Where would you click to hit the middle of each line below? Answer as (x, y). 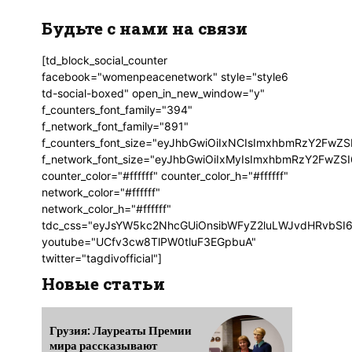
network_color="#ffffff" (101, 192)
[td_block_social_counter (104, 60)
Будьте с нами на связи (144, 28)
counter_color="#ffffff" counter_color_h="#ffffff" (165, 175)
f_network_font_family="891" (115, 126)
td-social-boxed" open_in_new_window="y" (153, 93)
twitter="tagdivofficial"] (101, 258)
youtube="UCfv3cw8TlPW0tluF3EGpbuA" (148, 241)
